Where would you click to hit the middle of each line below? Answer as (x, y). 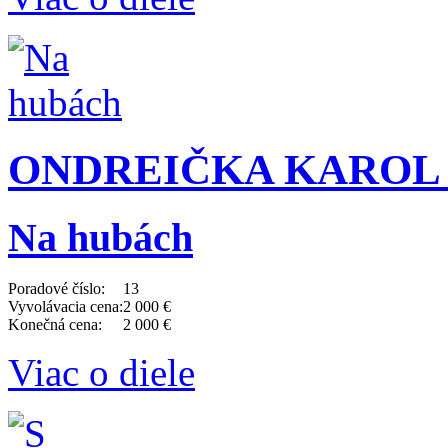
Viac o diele (101, 372)
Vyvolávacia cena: (65, 306)
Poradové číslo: (56, 288)
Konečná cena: (55, 324)
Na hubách (100, 238)
